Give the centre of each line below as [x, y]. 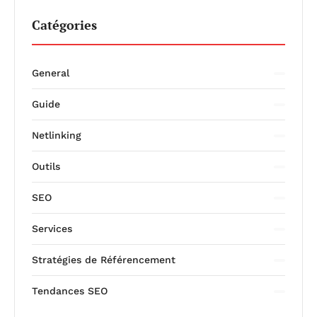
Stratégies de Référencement [104, 260]
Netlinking [57, 136]
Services [52, 229]
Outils [46, 167]
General [51, 73]
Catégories [64, 25]
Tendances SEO [70, 291]
